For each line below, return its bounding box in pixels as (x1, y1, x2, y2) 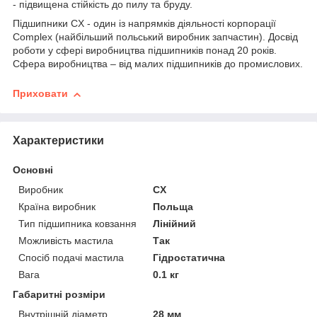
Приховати (13, 88, 68, 100)
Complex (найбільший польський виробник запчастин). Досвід (13, 31, 298, 43)
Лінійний (153, 217, 197, 229)
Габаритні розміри (13, 288, 105, 300)
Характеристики (13, 134, 104, 146)
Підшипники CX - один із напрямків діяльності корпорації (13, 18, 276, 30)
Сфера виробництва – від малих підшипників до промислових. (13, 58, 303, 70)
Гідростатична (153, 251, 226, 263)
